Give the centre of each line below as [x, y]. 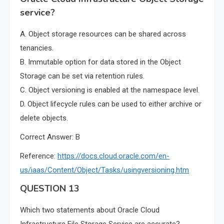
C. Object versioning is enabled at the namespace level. [110, 90]
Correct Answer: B [50, 137]
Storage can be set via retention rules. [82, 76]
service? [37, 13]
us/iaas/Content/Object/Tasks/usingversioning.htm [104, 170]
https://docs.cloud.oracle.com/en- [113, 156]
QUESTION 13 [50, 189]
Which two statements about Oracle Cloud [90, 210]
